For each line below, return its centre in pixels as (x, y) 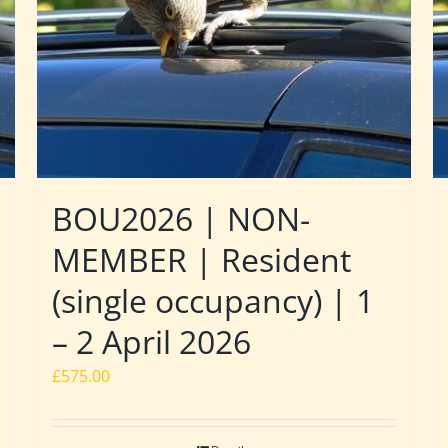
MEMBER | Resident (201, 259)
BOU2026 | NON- (180, 218)
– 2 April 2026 (151, 341)
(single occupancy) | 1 (212, 300)
